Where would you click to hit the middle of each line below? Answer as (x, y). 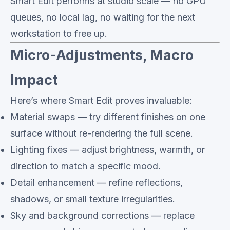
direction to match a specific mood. (85, 166)
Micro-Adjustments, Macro (102, 55)
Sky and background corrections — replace (102, 215)
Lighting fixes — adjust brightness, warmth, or (108, 150)
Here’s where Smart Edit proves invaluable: (101, 100)
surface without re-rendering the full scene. (102, 133)
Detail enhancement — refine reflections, (97, 183)
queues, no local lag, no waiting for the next (103, 17)
